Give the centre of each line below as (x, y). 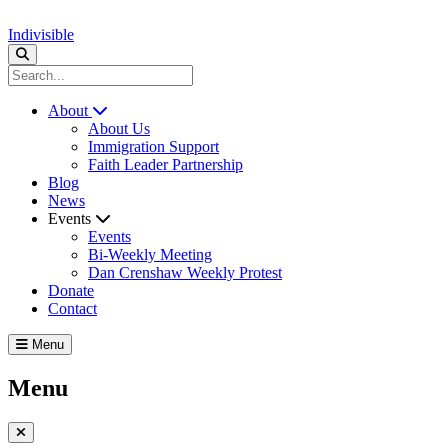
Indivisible (41, 34)
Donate (71, 290)
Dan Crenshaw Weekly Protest (185, 272)
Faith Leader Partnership (165, 164)
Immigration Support (153, 146)
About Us (119, 128)
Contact (72, 308)
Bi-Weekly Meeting (150, 254)
